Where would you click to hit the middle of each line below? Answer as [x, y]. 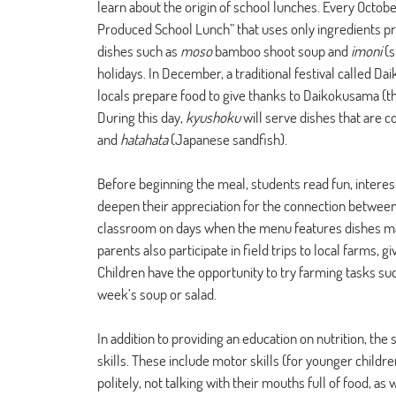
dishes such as [139, 51]
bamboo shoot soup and [282, 51]
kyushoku [213, 117]
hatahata [145, 139]
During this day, [141, 117]
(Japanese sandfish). [229, 139]
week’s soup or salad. [157, 294]
